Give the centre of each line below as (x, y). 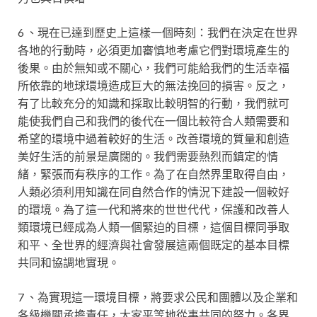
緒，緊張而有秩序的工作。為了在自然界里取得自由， (154, 174)
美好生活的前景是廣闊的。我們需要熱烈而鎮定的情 (148, 156)
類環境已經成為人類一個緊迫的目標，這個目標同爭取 (154, 227)
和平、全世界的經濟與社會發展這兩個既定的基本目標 (154, 244)
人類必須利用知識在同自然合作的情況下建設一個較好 (154, 191)
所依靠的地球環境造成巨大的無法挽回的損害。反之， (154, 85)
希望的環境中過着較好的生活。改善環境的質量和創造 (154, 138)
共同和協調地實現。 (69, 262)
